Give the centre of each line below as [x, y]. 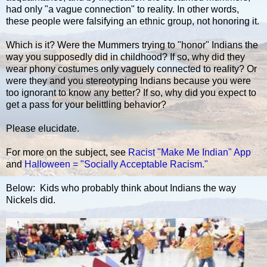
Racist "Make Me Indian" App [190, 152]
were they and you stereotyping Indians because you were [128, 80]
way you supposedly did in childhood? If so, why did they [125, 57]
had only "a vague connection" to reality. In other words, [122, 9]
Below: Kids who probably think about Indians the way [121, 188]
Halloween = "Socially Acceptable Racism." [116, 164]
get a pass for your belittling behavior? [86, 104]
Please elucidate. [43, 128]
